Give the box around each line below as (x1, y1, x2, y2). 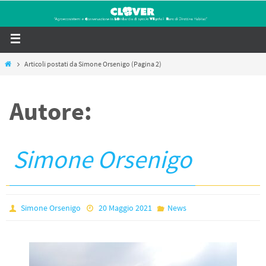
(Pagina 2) (130, 59, 162, 69)
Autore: (9, 96, 92, 127)
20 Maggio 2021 (98, 202, 152, 214)
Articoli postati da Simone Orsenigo (24, 59, 131, 69)
